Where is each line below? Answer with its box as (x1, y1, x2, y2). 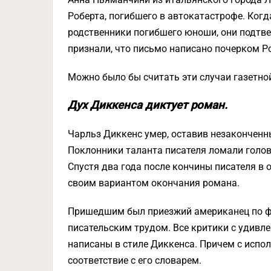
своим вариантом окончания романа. (68, 177, 240, 189)
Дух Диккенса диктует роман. (68, 99, 227, 112)
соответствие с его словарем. (68, 255, 201, 266)
